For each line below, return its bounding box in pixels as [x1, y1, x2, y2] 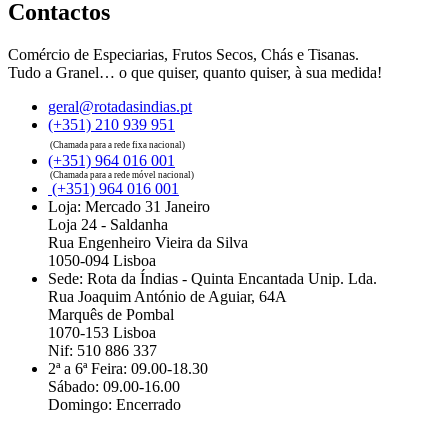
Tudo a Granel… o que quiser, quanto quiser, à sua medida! [8, 64, 382, 82]
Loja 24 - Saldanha [48, 216, 168, 234]
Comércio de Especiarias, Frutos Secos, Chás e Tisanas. [8, 46, 359, 64]
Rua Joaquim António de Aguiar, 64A [48, 288, 287, 306]
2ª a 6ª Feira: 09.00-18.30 [48, 360, 208, 378]
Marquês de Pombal [48, 306, 174, 324]
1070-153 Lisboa [48, 324, 156, 342]
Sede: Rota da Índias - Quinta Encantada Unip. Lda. [48, 270, 377, 288]
